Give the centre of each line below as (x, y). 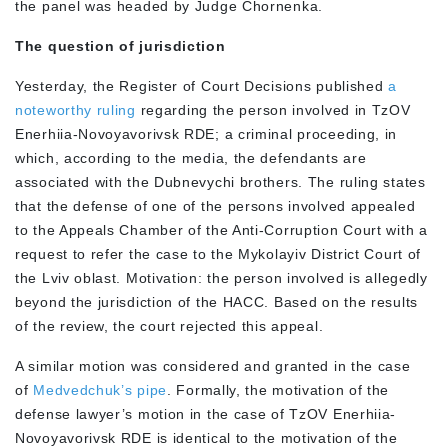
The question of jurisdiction (120, 45)
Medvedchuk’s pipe (100, 389)
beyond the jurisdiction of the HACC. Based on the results (216, 301)
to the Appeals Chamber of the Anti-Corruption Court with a (221, 229)
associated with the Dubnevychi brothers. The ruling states (220, 181)
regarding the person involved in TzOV (273, 109)
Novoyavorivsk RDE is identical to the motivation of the (206, 437)
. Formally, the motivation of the (278, 389)
